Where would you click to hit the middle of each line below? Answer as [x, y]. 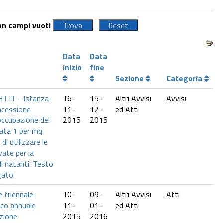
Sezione [131, 78]
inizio [72, 67]
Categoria [185, 78]
